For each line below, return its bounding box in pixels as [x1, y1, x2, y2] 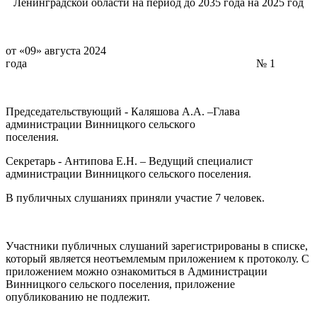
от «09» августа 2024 [6, 44, 106, 57]
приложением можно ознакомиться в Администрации [6, 265, 267, 277]
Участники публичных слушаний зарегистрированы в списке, [6, 239, 308, 252]
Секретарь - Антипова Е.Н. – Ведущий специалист [6, 154, 253, 167]
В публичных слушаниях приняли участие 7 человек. [6, 191, 265, 204]
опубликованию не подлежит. [6, 290, 150, 303]
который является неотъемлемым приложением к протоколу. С [6, 252, 309, 265]
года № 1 [6, 57, 275, 69]
